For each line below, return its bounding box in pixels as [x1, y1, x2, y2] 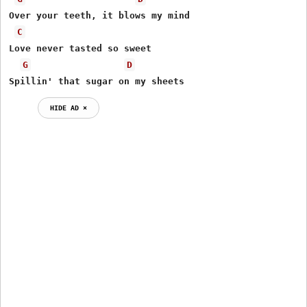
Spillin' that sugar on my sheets [9, 75, 185, 86]
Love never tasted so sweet [9, 42, 152, 53]
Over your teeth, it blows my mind [9, 10, 191, 21]
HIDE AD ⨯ [50, 103, 88, 112]
